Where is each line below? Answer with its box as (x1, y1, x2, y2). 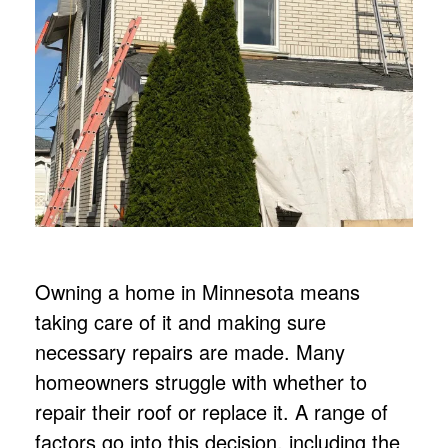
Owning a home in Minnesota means (35, 276, 360, 306)
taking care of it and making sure (35, 306, 326, 336)
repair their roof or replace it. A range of (35, 396, 388, 426)
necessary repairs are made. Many (35, 336, 345, 366)
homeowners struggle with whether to (35, 366, 367, 396)
